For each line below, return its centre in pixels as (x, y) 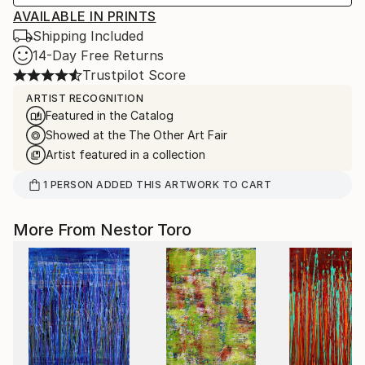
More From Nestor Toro (102, 230)
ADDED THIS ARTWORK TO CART (182, 185)
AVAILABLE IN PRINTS (85, 16)
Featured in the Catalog (110, 115)
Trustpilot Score (134, 75)
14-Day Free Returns (98, 55)
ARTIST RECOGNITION (85, 98)
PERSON (72, 185)
